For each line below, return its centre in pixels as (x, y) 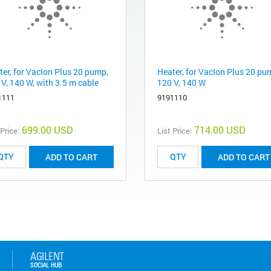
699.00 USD (47, 129)
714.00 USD (220, 129)
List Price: (175, 130)
